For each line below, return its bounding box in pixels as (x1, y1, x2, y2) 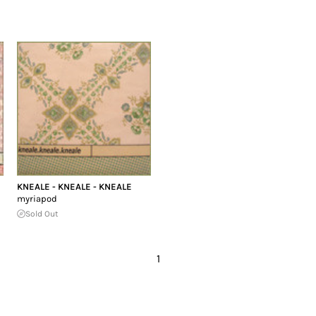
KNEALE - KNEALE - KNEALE (17, 181, 133, 192)
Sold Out (25, 208, 59, 219)
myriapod (17, 193, 58, 204)
